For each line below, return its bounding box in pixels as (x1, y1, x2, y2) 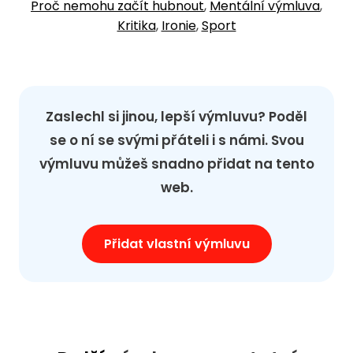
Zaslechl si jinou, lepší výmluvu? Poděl (46, 107, 307, 127)
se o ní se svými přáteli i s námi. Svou (49, 131, 304, 150)
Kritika (117, 17, 156, 35)
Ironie (161, 17, 196, 35)
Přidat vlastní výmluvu (103, 235, 250, 254)
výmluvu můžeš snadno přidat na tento (39, 154, 314, 174)
